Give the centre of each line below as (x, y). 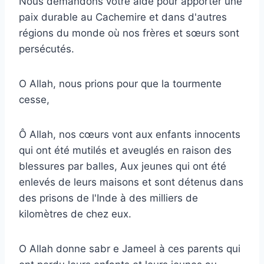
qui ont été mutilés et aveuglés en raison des (125, 150)
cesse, (34, 99)
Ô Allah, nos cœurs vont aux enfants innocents (130, 134)
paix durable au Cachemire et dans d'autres (123, 17)
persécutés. (47, 49)
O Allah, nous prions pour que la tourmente (120, 83)
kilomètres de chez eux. (75, 214)
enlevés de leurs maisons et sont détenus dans (131, 182)
